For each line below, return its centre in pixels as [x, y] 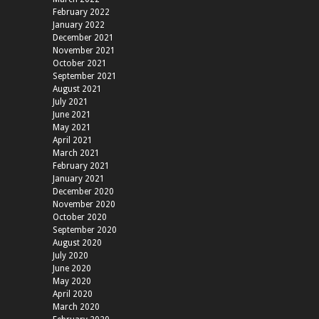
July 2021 [70, 102]
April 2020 [73, 294]
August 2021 [77, 89]
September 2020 [85, 230]
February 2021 [81, 166]
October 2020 [80, 218]
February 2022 [81, 12]
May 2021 [72, 128]
